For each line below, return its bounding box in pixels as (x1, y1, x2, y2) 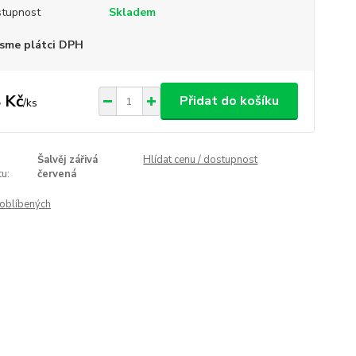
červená (37, 167, 77, 181)
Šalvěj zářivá (37, 153, 99, 167)
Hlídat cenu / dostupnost (143, 153, 258, 167)
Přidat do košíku (179, 92, 279, 110)
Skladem (108, 5, 156, 20)
